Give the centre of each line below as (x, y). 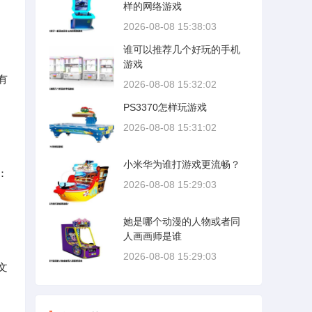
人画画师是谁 (153, 236)
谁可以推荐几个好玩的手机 (182, 49)
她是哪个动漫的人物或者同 (182, 221)
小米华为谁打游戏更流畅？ (182, 164)
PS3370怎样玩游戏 (165, 107)
